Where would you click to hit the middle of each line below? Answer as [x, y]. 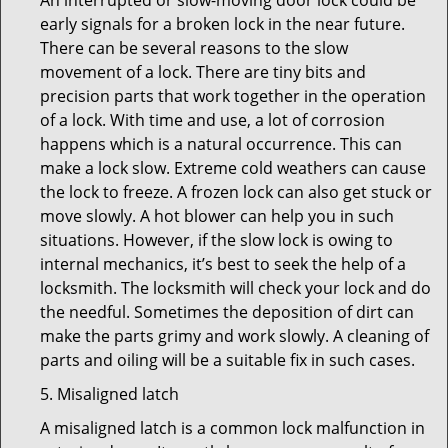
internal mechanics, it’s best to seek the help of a [223, 264]
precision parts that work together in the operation [233, 96]
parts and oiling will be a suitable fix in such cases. [227, 360]
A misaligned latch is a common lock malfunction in [232, 428]
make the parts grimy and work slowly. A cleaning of [234, 336]
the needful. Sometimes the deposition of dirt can [227, 312]
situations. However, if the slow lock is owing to [216, 240]
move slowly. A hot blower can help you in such [217, 216]
